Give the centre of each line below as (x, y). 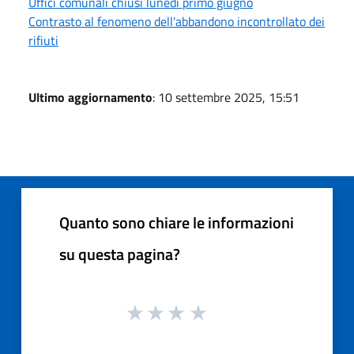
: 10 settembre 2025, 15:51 (226, 97)
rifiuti (43, 40)
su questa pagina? (120, 254)
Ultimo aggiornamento (90, 97)
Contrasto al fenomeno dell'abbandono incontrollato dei (177, 21)
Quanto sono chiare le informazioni (177, 222)
